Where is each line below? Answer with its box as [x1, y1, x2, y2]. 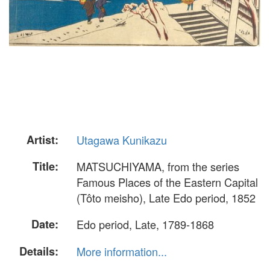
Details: [19, 243, 58, 259]
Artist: [27, 132, 58, 148]
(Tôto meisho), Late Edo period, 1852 [77, 190, 256, 206]
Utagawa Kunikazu [77, 132, 167, 148]
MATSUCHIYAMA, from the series [77, 159, 239, 175]
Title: [33, 159, 58, 175]
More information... [77, 243, 167, 259]
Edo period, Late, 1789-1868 [77, 216, 214, 233]
